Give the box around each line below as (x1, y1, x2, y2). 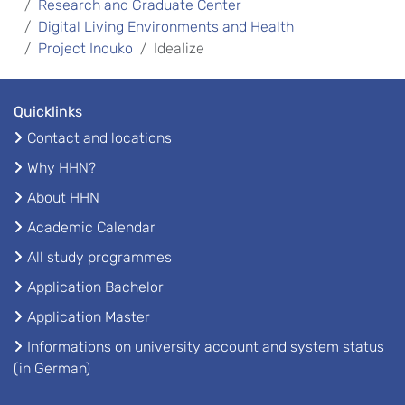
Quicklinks (14, 103, 82, 121)
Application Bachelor (27, 278, 164, 297)
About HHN (27, 189, 99, 207)
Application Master (27, 308, 150, 326)
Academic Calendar (27, 219, 155, 237)
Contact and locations (27, 129, 172, 147)
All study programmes (27, 249, 172, 267)
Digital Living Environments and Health (38, 18, 294, 36)
